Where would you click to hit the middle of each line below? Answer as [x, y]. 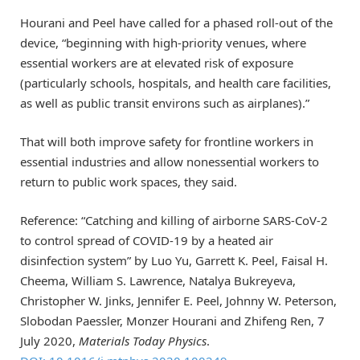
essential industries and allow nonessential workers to [170, 162]
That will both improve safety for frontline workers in [167, 142]
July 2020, [49, 341]
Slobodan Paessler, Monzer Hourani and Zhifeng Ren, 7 [172, 321]
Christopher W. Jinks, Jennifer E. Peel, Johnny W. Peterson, [178, 301]
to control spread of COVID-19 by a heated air [147, 241]
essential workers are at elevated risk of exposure [157, 63]
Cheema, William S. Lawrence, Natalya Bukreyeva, [158, 281]
